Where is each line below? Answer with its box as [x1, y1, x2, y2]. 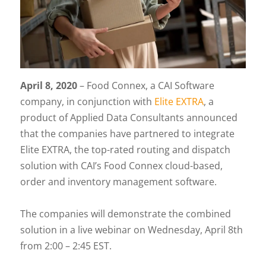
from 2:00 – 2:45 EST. [20, 239, 112, 252]
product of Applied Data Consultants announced [20, 110, 237, 124]
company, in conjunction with [20, 94, 154, 108]
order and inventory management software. [20, 175, 217, 188]
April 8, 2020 [20, 78, 77, 92]
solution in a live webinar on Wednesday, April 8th [20, 223, 243, 236]
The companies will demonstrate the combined [20, 207, 231, 220]
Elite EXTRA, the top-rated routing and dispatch [20, 142, 230, 156]
